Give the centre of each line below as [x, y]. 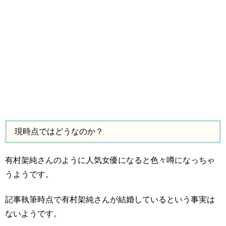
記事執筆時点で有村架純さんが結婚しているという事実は [110, 200]
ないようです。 [33, 214]
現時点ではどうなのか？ [59, 131]
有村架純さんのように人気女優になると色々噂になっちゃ [110, 160]
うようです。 [29, 174]
